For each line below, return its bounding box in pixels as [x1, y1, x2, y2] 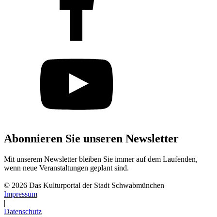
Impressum [4, 189, 37, 198]
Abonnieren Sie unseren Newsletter [4, 132, 179, 145]
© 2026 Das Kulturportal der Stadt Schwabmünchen [4, 181, 164, 189]
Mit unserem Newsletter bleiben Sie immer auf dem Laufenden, [4, 155, 198, 163]
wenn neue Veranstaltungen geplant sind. [4, 163, 129, 172]
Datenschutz [4, 207, 42, 216]
